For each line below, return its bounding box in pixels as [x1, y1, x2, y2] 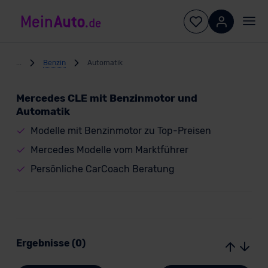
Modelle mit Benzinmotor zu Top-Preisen [30, 125, 211, 136]
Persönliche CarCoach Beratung [30, 163, 175, 175]
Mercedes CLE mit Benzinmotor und [16, 92, 197, 104]
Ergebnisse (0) [16, 237, 86, 249]
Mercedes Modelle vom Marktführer [30, 144, 188, 156]
